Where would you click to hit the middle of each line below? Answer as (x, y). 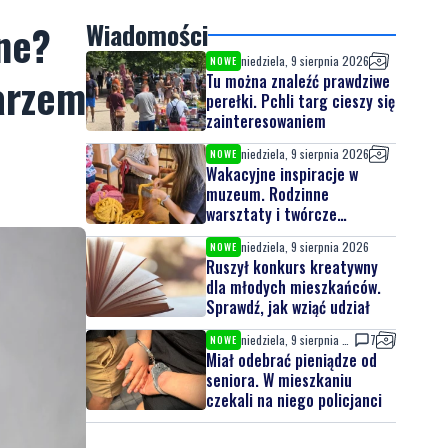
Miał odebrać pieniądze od (291, 360)
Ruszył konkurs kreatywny (292, 267)
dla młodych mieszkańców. (293, 287)
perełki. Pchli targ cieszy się (300, 101)
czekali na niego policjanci (294, 400)
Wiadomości (147, 34)
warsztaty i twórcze (271, 214)
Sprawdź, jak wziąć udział (288, 307)
